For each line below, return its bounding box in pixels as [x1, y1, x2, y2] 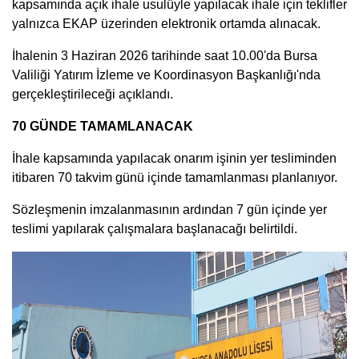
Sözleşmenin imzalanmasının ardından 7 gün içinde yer [12, 202, 327, 216]
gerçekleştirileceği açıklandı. [12, 87, 173, 101]
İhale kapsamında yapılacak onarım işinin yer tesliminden [12, 151, 337, 165]
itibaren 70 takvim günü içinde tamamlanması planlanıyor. [12, 170, 337, 184]
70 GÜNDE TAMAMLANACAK [12, 119, 193, 133]
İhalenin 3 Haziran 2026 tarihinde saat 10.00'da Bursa [12, 48, 317, 63]
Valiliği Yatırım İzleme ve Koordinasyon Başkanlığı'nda [12, 67, 321, 82]
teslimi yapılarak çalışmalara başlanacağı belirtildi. [12, 221, 297, 236]
